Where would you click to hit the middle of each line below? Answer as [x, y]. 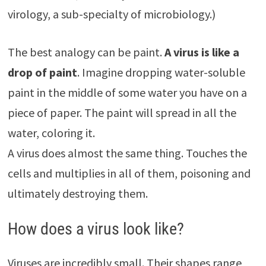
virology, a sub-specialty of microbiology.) [111, 14]
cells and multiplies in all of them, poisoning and [129, 173]
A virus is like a [202, 52]
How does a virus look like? [96, 229]
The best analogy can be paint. [86, 52]
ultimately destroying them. [77, 193]
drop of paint [42, 72]
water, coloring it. [51, 132]
